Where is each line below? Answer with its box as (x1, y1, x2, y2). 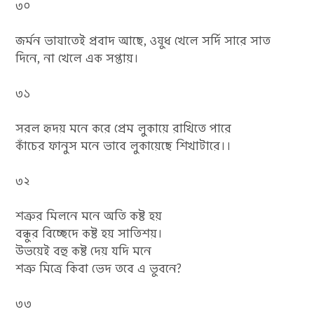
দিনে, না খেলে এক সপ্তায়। (15, 50, 139, 67)
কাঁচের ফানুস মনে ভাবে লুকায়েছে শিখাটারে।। (15, 137, 232, 154)
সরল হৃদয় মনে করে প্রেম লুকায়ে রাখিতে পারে (15, 120, 232, 137)
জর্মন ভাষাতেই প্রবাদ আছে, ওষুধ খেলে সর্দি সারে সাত (15, 32, 271, 49)
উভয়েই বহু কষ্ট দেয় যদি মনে (15, 243, 152, 259)
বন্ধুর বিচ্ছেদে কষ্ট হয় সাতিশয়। (15, 225, 163, 242)
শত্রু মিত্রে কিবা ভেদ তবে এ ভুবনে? (15, 260, 182, 277)
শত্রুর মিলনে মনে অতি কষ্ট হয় (15, 207, 163, 224)
